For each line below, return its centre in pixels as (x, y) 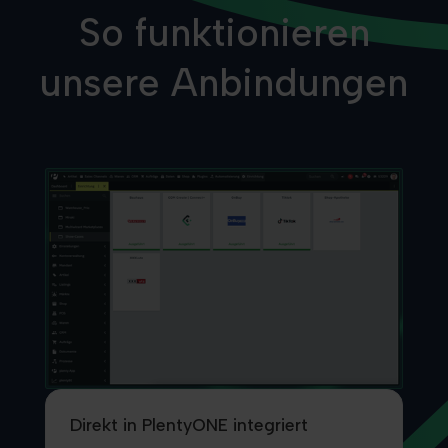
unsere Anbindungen (224, 83)
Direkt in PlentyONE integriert (188, 424)
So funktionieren (224, 33)
